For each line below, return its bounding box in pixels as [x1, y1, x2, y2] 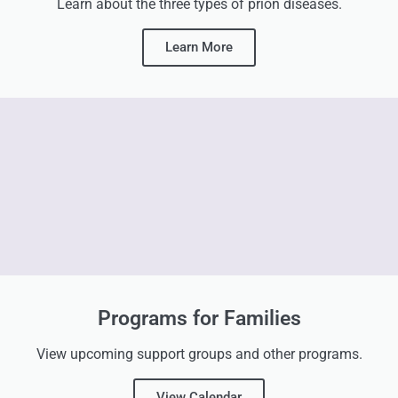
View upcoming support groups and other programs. [36, 346, 362, 363]
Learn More [165, 39, 233, 56]
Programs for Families [97, 306, 301, 331]
